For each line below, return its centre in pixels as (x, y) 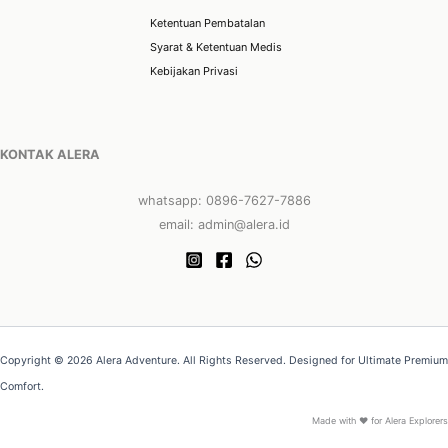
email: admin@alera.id (224, 225)
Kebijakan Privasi (194, 70)
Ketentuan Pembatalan (207, 22)
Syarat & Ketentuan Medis (216, 46)
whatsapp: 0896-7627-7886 (224, 201)
